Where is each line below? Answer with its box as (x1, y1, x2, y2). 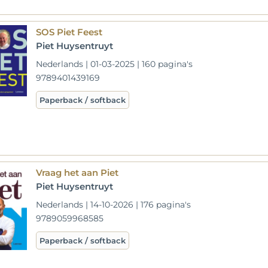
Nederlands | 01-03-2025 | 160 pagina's (36, 59, 193, 69)
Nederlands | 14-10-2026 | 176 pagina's (36, 199, 191, 210)
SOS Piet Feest (36, 26, 103, 38)
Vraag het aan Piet (36, 167, 119, 178)
